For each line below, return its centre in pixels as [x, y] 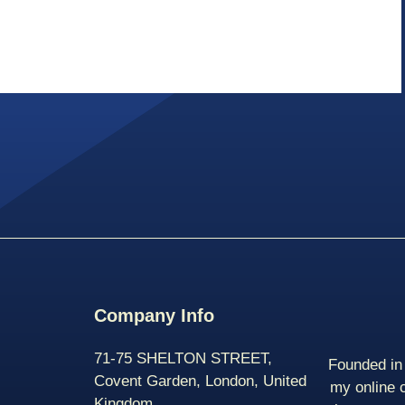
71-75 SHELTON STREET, [183, 359]
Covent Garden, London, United [200, 381]
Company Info [154, 316]
